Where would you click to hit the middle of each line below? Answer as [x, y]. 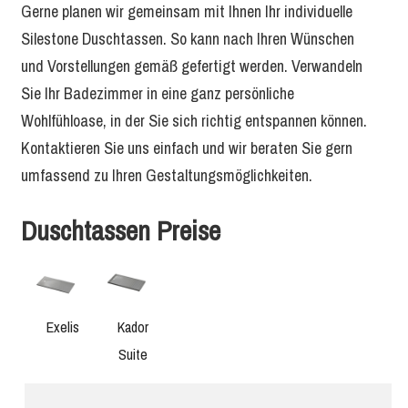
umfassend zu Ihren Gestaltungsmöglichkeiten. [166, 175]
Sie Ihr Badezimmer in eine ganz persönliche [157, 93]
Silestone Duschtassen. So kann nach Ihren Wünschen [187, 39]
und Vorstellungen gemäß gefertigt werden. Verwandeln [191, 66]
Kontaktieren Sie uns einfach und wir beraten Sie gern [186, 148]
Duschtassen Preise [120, 230]
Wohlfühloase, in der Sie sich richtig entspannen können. [194, 121]
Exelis [62, 327]
